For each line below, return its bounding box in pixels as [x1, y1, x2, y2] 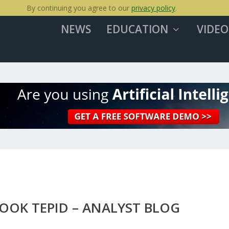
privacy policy [131, 3, 175, 13]
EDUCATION [106, 22, 168, 36]
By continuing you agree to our [27, 3, 131, 13]
